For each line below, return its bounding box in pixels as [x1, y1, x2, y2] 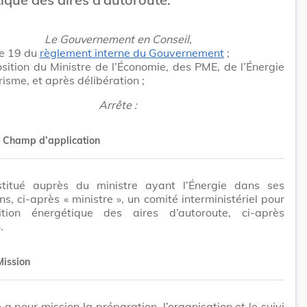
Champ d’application [3, 134, 100, 147]
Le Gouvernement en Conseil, [44, 32, 192, 46]
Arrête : [99, 97, 137, 112]
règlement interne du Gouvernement [40, 45, 224, 60]
